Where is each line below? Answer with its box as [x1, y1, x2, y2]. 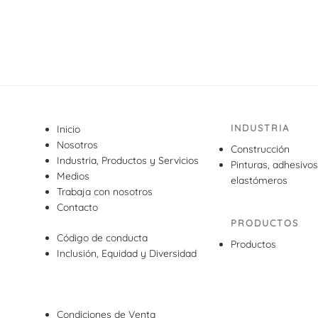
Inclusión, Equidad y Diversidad [57, 246, 197, 260]
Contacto [57, 200, 98, 214]
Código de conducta [57, 231, 148, 244]
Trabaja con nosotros [57, 185, 153, 198]
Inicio [57, 122, 80, 136]
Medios [57, 169, 89, 182]
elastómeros [231, 173, 288, 187]
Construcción [231, 142, 290, 155]
